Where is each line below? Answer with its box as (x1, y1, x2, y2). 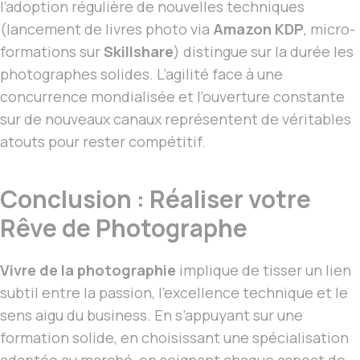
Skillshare (104, 42, 174, 62)
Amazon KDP (213, 19, 304, 39)
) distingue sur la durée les (174, 42, 354, 62)
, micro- (304, 19, 355, 39)
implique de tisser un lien (176, 260, 351, 280)
